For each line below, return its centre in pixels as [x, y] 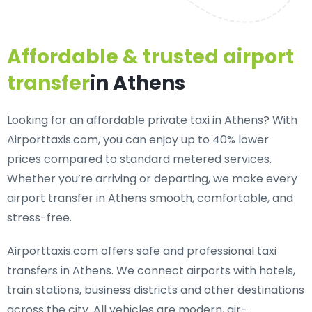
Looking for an [47, 120]
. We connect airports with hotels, [203, 271]
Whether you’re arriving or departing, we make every [152, 179]
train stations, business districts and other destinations [156, 290]
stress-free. [39, 218]
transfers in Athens [59, 271]
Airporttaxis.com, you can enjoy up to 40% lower [138, 140]
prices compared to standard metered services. [139, 159]
